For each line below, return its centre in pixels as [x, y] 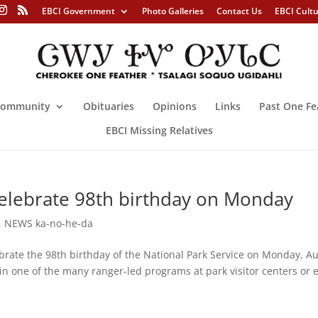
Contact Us [239, 11]
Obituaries [109, 106]
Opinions [175, 106]
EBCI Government [78, 11]
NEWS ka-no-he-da [49, 223]
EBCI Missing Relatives [159, 130]
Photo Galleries [172, 11]
